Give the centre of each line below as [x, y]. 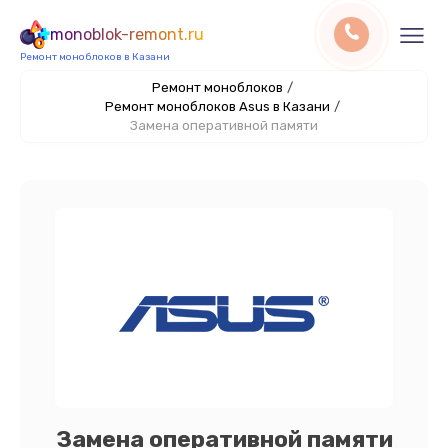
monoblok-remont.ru [127, 34]
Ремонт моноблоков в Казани [95, 57]
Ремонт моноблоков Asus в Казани [217, 106]
